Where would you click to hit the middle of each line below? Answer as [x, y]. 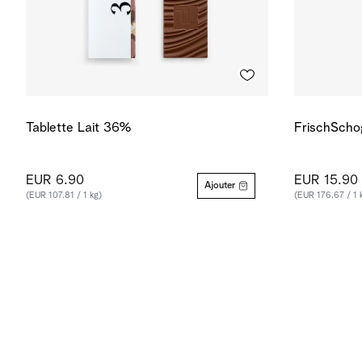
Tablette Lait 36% [79, 128]
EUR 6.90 [55, 181]
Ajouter [220, 185]
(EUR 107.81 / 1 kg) [64, 195]
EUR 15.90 [326, 181]
